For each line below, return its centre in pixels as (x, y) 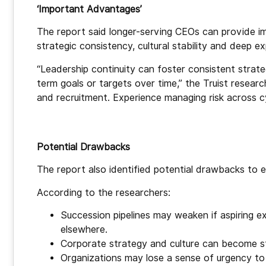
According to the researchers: (104, 192)
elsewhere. (84, 230)
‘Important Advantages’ (89, 9)
